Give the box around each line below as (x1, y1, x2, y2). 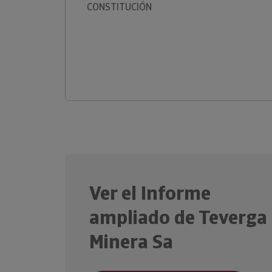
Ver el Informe (89, 180, 211, 206)
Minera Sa (89, 229, 173, 254)
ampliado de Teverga (89, 205, 267, 230)
